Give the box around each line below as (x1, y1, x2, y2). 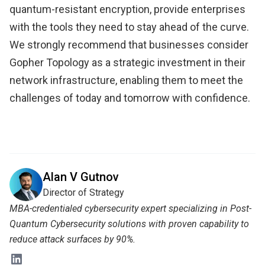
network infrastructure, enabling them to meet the (9, 73, 243, 86)
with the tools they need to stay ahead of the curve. (9, 20, 249, 33)
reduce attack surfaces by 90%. (9, 233, 135, 245)
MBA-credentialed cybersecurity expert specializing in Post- (9, 202, 251, 214)
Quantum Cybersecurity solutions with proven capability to (9, 218, 249, 230)
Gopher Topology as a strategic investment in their (9, 56, 245, 69)
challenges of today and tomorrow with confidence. (9, 91, 250, 104)
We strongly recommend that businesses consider (9, 38, 248, 51)
